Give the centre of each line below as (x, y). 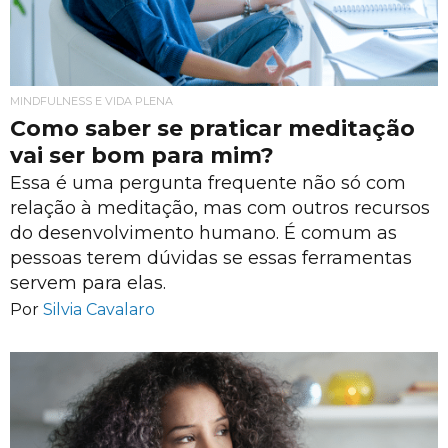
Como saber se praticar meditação (212, 129)
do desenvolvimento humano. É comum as (203, 233)
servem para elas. (88, 283)
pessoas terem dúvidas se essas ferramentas (211, 258)
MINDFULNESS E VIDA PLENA (91, 101)
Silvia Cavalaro (99, 309)
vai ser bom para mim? (142, 156)
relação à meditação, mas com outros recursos (220, 208)
